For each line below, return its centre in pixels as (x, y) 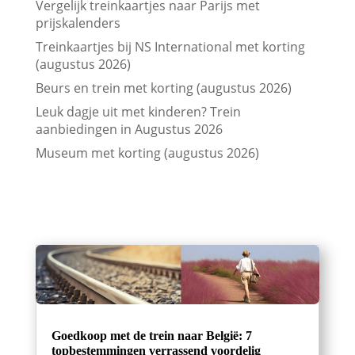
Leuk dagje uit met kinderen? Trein (138, 112)
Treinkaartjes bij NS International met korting (170, 47)
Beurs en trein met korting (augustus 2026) (163, 88)
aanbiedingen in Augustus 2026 (129, 130)
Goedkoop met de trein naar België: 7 (151, 335)
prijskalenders (78, 23)
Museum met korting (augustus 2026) (147, 153)
